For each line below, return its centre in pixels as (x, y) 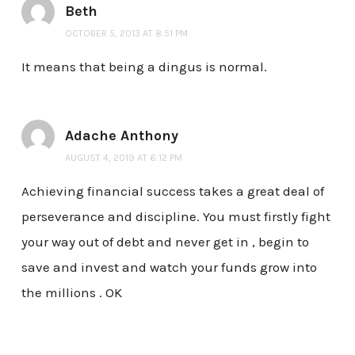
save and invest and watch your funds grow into (169, 267)
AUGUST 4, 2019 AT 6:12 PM (123, 158)
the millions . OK (71, 293)
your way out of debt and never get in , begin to (165, 242)
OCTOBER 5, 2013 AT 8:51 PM (126, 34)
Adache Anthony (121, 136)
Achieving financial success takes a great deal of (172, 191)
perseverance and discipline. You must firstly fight (176, 217)
